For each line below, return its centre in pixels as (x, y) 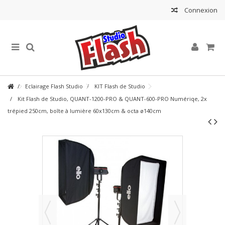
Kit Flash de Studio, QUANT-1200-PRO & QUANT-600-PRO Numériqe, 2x (112, 99)
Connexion (200, 10)
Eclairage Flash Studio (54, 86)
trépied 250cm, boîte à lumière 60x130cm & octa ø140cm (84, 111)
